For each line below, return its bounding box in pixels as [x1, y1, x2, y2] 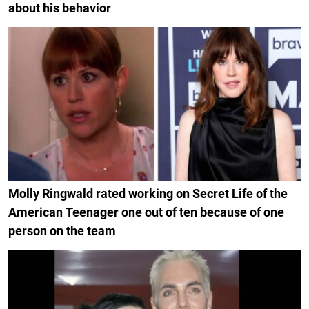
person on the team [8, 223, 116, 238]
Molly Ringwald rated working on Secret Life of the [8, 186, 288, 201]
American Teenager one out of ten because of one [8, 204, 284, 219]
